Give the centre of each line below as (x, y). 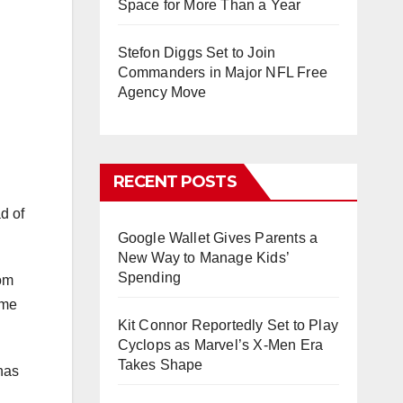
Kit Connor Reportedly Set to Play (228, 325)
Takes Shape (160, 365)
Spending (149, 278)
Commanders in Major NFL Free (223, 72)
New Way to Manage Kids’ (203, 258)
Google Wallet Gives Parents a (218, 238)
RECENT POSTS (175, 182)
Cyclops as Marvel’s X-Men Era (220, 345)
